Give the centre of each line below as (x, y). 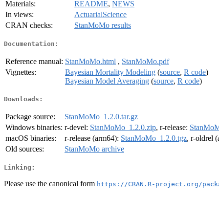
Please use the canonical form (50, 183)
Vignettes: (21, 72)
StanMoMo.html (90, 61)
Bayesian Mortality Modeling (110, 72)
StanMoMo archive (94, 149)
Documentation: (31, 44)
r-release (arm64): (93, 138)
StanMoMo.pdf (145, 61)
